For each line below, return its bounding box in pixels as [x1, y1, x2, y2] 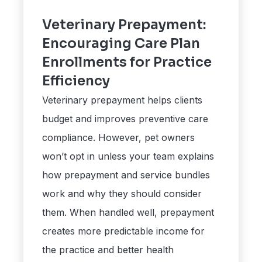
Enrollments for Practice [42, 54, 212, 71]
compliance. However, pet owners [42, 132, 195, 144]
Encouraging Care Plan [42, 35, 201, 53]
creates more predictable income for [42, 225, 205, 237]
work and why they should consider [42, 188, 202, 200]
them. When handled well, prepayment [42, 206, 215, 219]
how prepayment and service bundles [42, 169, 211, 181]
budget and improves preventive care [42, 113, 209, 125]
